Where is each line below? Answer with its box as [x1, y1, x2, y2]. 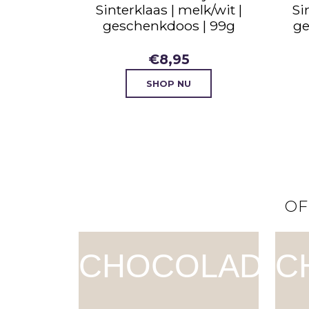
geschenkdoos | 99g [102, 17, 235, 34]
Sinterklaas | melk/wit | [95, 1, 242, 19]
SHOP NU [146, 78, 191, 89]
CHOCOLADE [79, 248, 284, 285]
